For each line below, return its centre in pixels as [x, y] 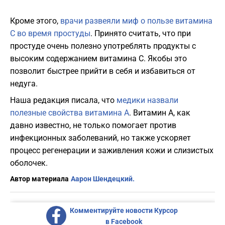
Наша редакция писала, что [63, 100]
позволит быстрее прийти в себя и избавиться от [103, 71]
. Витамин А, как [160, 113]
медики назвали [147, 100]
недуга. [24, 84]
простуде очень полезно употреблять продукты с [103, 46]
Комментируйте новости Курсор [124, 211]
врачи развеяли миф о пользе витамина [136, 21]
